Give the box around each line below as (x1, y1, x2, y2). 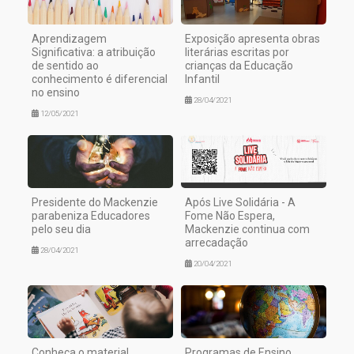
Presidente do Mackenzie (32, 195, 158, 209)
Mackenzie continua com (185, 222, 310, 235)
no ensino (32, 86, 80, 100)
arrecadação (185, 235, 248, 249)
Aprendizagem (32, 32, 107, 46)
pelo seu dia (32, 222, 91, 235)
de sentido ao (32, 59, 99, 73)
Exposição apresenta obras (185, 32, 320, 46)
